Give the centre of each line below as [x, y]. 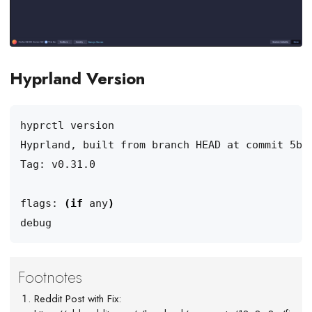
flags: [42, 204]
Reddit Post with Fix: [78, 298]
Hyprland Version [77, 79]
